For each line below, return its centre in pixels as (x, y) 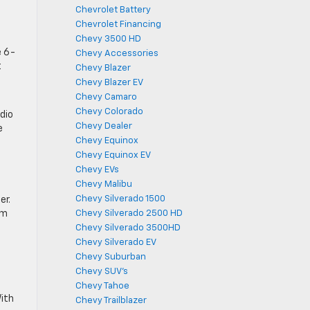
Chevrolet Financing (118, 25)
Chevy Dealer (104, 126)
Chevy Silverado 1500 (120, 199)
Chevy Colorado (109, 112)
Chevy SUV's (102, 272)
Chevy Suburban (111, 257)
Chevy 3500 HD (108, 39)
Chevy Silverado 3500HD (128, 228)
